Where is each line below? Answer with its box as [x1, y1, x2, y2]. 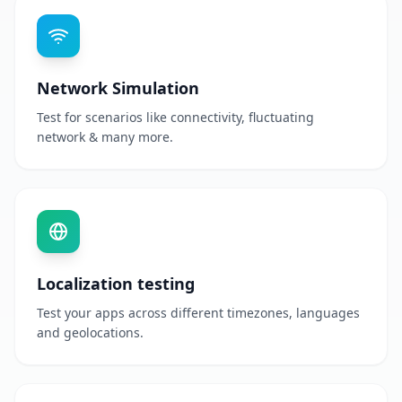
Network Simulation [37, 76, 199, 99]
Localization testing [37, 272, 195, 294]
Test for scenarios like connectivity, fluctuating [37, 108, 314, 126]
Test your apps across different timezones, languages [37, 303, 360, 321]
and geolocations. [37, 323, 144, 341]
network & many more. [37, 127, 173, 145]
